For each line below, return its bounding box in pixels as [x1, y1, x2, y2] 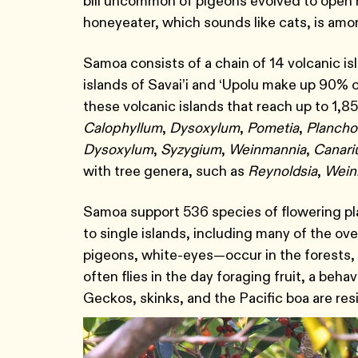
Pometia [247, 119, 299, 137]
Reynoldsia [248, 162, 317, 180]
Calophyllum [83, 119, 162, 137]
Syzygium [161, 141, 221, 158]
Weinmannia [229, 141, 306, 158]
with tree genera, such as [83, 162, 248, 180]
